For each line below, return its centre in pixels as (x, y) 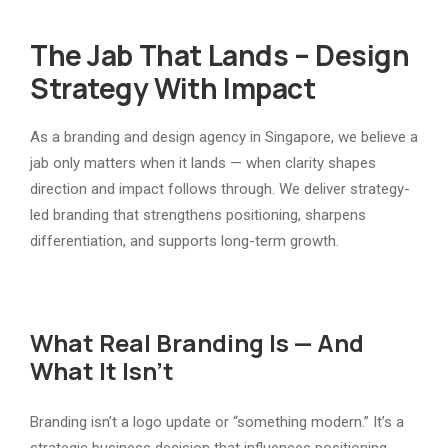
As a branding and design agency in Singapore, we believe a (224, 136)
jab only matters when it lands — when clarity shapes (203, 162)
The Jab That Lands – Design (220, 54)
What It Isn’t (102, 370)
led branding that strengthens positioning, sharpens (198, 214)
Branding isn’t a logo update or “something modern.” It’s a (217, 421)
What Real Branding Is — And (197, 342)
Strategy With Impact (173, 87)
